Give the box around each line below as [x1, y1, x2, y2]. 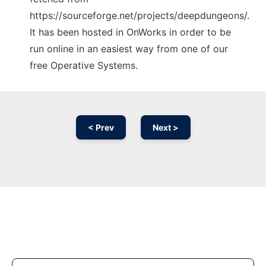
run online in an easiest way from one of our [30, 43, 228, 55]
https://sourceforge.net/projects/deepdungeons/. [30, 9, 249, 22]
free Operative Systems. [30, 59, 138, 72]
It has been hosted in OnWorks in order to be [30, 26, 231, 39]
